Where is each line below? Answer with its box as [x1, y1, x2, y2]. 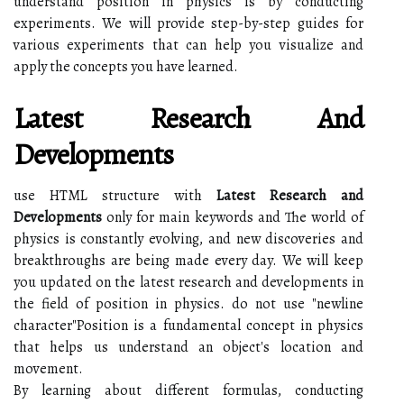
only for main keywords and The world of [102, 207, 363, 227]
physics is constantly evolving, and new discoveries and [14, 228, 363, 249]
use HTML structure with [14, 185, 216, 206]
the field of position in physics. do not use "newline [14, 293, 363, 314]
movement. [14, 358, 83, 379]
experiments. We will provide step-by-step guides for [14, 13, 363, 33]
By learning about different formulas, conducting [14, 380, 363, 400]
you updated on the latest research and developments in [14, 271, 363, 292]
